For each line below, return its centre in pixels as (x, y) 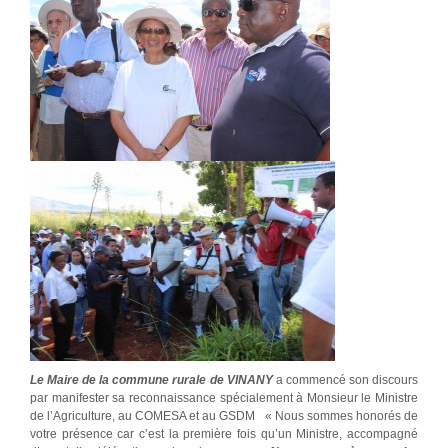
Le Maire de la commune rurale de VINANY (151, 380)
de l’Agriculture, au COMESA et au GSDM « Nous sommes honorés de (224, 416)
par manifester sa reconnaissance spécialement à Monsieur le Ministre (224, 398)
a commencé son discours (345, 380)
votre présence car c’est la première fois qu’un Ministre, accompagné (224, 434)
